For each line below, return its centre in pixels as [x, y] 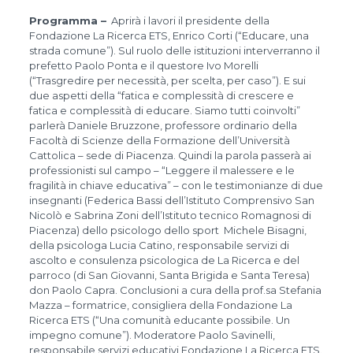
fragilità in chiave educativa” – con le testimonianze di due [176, 186]
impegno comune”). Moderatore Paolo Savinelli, [152, 335]
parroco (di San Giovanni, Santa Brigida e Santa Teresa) [169, 275]
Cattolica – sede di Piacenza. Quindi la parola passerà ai [170, 156]
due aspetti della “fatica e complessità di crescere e [161, 96]
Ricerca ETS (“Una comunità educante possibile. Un [159, 320]
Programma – [67, 21]
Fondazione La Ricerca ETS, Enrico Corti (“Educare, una [169, 36]
